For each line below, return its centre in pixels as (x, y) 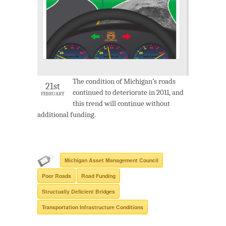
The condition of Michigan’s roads (124, 81)
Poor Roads (56, 176)
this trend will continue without (121, 104)
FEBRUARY (52, 94)
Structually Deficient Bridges (78, 192)
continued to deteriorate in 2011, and (128, 93)
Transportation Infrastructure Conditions (93, 207)
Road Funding (98, 176)
